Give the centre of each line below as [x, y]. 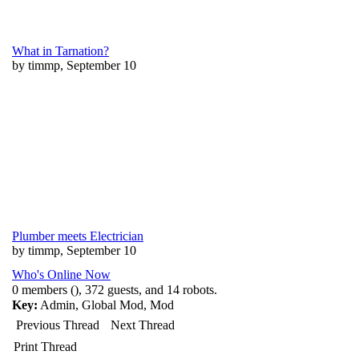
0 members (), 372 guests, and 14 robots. [115, 290]
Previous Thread [58, 325]
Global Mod [113, 305]
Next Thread [143, 325]
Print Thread [45, 347]
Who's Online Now [61, 274]
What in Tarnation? [61, 51]
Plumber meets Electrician [78, 236]
